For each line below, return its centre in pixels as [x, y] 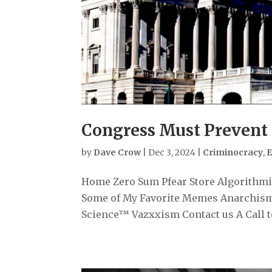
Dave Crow [117, 152]
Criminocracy [233, 152]
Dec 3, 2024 [172, 152]
